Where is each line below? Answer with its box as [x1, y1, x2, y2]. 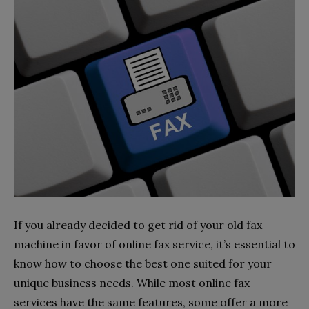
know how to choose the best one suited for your [14, 257, 272, 271]
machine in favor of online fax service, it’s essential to [14, 237, 295, 252]
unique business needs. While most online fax [14, 276, 250, 290]
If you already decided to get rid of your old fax [14, 218, 262, 232]
